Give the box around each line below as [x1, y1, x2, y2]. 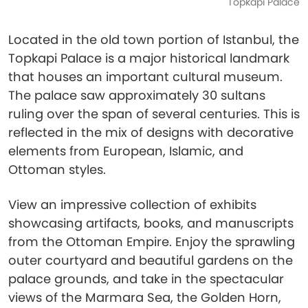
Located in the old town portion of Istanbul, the [8, 31, 299, 48]
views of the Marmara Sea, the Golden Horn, [8, 289, 281, 306]
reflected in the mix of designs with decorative [8, 124, 294, 141]
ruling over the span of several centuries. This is [8, 105, 300, 122]
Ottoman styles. [8, 161, 106, 178]
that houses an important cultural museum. [8, 68, 283, 85]
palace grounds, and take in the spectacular [8, 270, 284, 287]
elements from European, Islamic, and [8, 142, 243, 159]
